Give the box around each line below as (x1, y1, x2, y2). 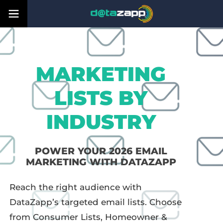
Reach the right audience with (9, 182, 142, 192)
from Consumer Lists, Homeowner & (9, 212, 167, 222)
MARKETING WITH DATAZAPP (25, 156, 176, 168)
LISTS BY (54, 86, 148, 110)
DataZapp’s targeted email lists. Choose (9, 197, 182, 207)
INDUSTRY (46, 110, 156, 134)
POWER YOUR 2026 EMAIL (34, 145, 167, 157)
